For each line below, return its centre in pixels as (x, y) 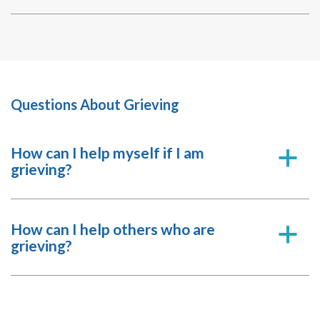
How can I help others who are (113, 229)
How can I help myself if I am (107, 152)
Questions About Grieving (95, 104)
